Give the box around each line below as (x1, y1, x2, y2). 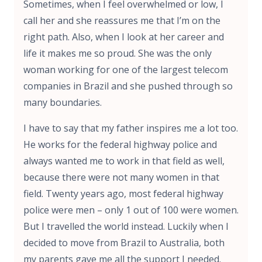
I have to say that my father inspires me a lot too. (23, 121, 238, 135)
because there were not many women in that (23, 170, 219, 184)
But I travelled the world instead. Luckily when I (23, 219, 229, 233)
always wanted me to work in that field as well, (23, 154, 225, 167)
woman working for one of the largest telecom (23, 63, 228, 76)
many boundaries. (23, 95, 102, 109)
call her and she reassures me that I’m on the (23, 13, 220, 27)
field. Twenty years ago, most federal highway (23, 187, 223, 200)
